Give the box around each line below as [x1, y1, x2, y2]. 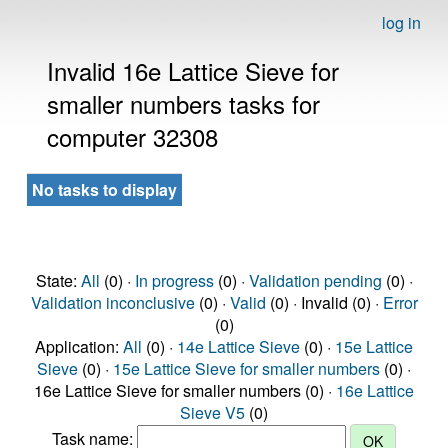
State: [35, 269, 81, 292]
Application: [35, 335, 123, 358]
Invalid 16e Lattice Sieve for [47, 53, 339, 88]
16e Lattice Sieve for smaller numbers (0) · [34, 379, 336, 402]
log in [382, 11, 421, 34]
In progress [134, 269, 214, 292]
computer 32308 [47, 119, 218, 154]
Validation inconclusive [30, 291, 195, 314]
